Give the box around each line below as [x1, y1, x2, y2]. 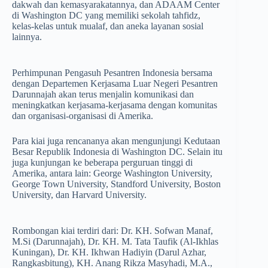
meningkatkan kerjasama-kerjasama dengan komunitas [12, 100, 217, 111]
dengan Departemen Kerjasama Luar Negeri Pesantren [12, 78, 218, 89]
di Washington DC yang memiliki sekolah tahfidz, [12, 10, 200, 21]
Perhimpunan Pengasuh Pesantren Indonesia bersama [12, 68, 212, 78]
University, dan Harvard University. [12, 190, 147, 200]
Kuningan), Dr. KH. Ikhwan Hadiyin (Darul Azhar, [12, 247, 206, 258]
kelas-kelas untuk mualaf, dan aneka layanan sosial [12, 21, 203, 32]
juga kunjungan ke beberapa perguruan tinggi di [12, 157, 193, 168]
